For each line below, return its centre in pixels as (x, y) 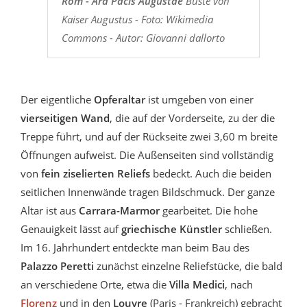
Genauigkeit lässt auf (71, 229)
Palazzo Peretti (57, 266)
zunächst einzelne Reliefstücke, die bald (188, 266)
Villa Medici (197, 284)
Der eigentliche (57, 99)
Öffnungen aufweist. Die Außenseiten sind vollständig (147, 155)
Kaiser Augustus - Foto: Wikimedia (137, 19)
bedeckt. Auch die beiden (211, 173)
